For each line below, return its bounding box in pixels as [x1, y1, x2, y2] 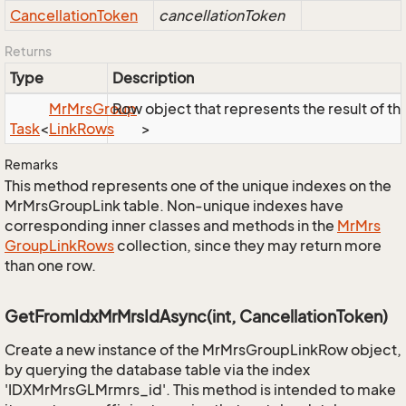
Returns [5, 43, 52, 59]
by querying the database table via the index [5, 361, 310, 379]
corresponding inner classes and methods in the [5, 217, 337, 235]
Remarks [5, 157, 58, 172]
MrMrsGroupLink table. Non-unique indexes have [5, 197, 343, 215]
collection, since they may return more [114, 237, 382, 255]
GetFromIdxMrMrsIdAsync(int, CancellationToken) [5, 306, 388, 326]
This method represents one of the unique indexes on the [5, 177, 391, 195]
